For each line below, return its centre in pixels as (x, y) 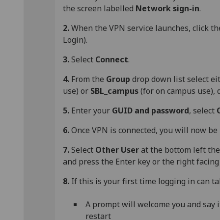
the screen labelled (99, 9)
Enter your (91, 111)
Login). (75, 40)
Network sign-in (167, 9)
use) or (77, 91)
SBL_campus (114, 91)
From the (88, 79)
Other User (117, 150)
